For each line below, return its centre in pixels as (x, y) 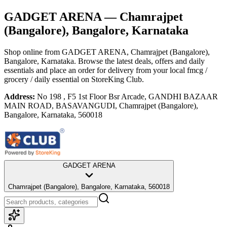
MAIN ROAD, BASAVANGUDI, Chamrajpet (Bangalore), (101, 105)
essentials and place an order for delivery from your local (94, 70)
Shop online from (33, 52)
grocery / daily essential (42, 79)
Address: (20, 96)
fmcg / (197, 70)
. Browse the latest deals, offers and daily (139, 61)
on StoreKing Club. (111, 79)
